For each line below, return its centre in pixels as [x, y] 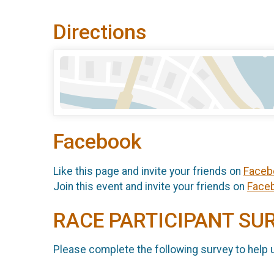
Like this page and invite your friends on [148, 171]
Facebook [97, 142]
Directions [100, 32]
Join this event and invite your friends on [150, 186]
